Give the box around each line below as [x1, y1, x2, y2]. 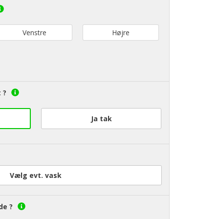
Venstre [22, 28, 46, 37]
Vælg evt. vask [9, 171, 62, 180]
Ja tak [90, 114, 112, 123]
